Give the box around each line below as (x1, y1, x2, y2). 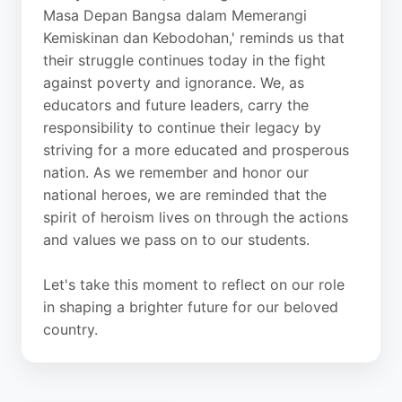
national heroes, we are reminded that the (43, 186, 327, 204)
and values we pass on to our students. (43, 231, 310, 249)
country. (43, 320, 98, 338)
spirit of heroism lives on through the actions (43, 208, 348, 226)
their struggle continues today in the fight (43, 51, 326, 69)
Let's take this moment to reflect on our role (43, 275, 345, 293)
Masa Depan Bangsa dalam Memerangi (43, 6, 307, 24)
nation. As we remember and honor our (43, 163, 309, 181)
